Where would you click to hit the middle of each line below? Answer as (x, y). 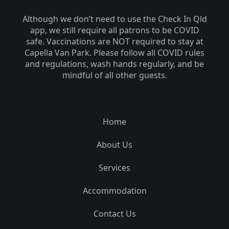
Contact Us (114, 214)
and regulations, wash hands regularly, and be (114, 64)
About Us (114, 145)
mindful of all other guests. (114, 75)
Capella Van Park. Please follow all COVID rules (114, 53)
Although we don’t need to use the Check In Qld (114, 19)
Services (114, 168)
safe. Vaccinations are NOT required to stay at (114, 42)
